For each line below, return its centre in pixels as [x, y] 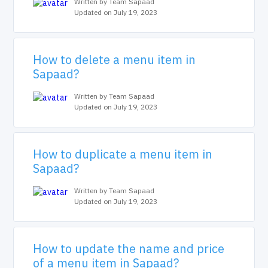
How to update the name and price [129, 249]
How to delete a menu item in [115, 60]
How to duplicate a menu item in [123, 154]
